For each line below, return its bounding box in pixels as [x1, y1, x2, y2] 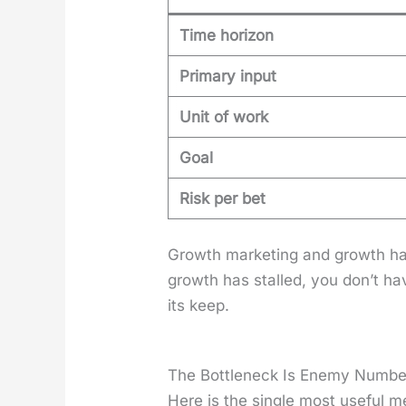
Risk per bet [179, 188, 266, 208]
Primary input [179, 66, 277, 85]
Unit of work [179, 107, 269, 126]
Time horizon [179, 25, 275, 44]
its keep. [168, 296, 230, 315]
